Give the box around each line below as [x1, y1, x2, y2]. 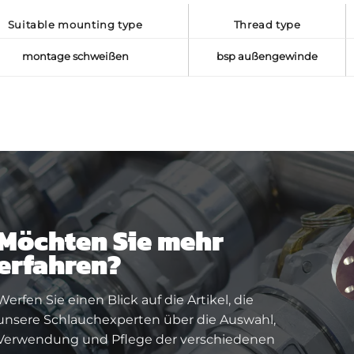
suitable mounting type [14, 19, 143, 32]
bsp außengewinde [217, 51, 318, 63]
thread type [239, 19, 301, 32]
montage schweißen [21, 51, 129, 63]
